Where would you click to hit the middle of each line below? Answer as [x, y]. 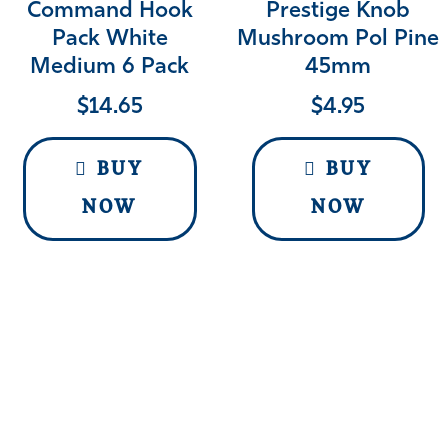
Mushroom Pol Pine [338, 40]
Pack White [109, 40]
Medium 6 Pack [110, 68]
